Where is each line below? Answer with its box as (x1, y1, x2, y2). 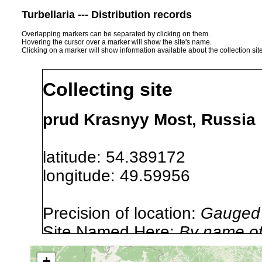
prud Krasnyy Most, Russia (43, 110, 256, 129)
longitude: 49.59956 (43, 166, 209, 185)
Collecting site (43, 79, 173, 101)
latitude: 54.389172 (43, 147, 204, 166)
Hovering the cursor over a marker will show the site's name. (22, 37, 212, 46)
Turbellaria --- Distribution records (22, 8, 192, 20)
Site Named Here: (43, 222, 179, 241)
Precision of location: (43, 204, 201, 222)
